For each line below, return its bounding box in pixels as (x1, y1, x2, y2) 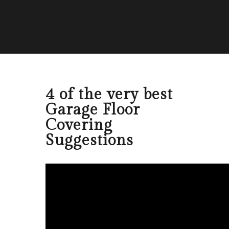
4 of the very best (45, 85, 173, 104)
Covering (45, 116, 112, 134)
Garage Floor (45, 101, 140, 119)
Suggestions (45, 131, 133, 150)
